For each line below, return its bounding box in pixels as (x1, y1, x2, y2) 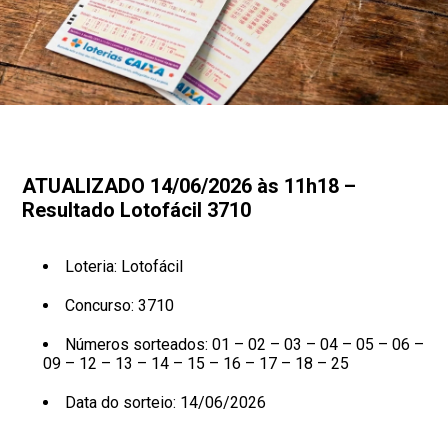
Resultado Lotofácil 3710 (22, 198, 252, 222)
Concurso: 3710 (64, 296, 174, 315)
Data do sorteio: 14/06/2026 (64, 393, 266, 412)
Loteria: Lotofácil (64, 257, 183, 276)
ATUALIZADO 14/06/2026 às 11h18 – (22, 174, 357, 198)
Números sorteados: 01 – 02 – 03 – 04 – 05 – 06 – (64, 335, 424, 354)
